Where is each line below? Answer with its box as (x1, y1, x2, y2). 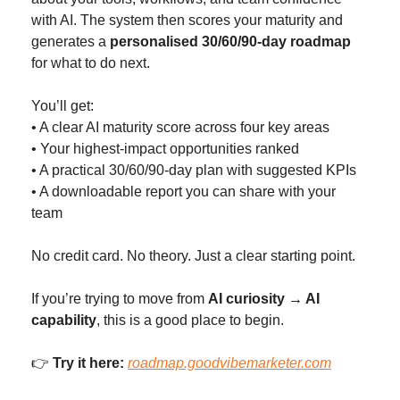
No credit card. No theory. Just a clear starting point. (31, 248, 355, 264)
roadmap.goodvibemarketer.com (128, 355, 331, 371)
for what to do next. (31, 55, 150, 71)
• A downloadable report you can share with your (31, 184, 336, 200)
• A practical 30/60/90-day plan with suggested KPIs (31, 162, 356, 179)
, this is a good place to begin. (96, 312, 284, 329)
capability (31, 312, 96, 329)
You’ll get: (31, 98, 94, 114)
